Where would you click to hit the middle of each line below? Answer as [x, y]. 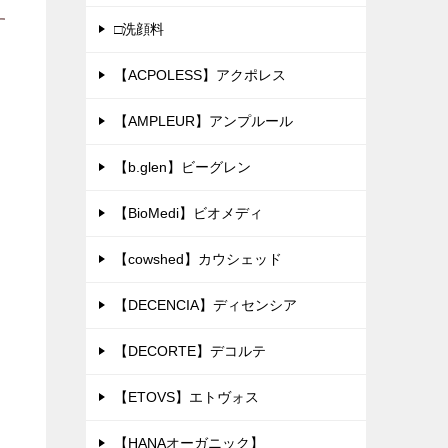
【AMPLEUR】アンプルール [203, 121]
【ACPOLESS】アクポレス [200, 75]
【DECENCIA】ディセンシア [205, 305]
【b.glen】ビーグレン [182, 167]
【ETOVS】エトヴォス [186, 397]
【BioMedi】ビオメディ [188, 213]
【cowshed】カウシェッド [198, 259]
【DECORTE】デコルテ [190, 351]
